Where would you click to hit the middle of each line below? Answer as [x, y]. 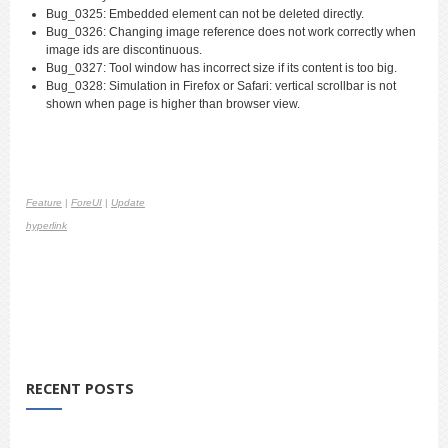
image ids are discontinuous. [124, 50]
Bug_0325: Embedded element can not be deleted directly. [205, 14]
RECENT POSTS [80, 389]
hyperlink [46, 226]
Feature [44, 203]
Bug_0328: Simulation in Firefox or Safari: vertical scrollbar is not [221, 86]
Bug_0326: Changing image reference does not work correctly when [231, 32]
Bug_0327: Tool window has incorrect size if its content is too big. [221, 68]
